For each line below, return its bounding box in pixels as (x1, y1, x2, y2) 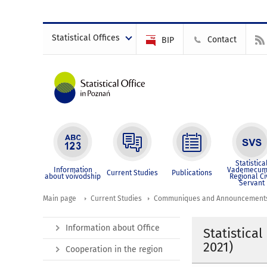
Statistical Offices (52, 33, 120, 43)
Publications (172, 169, 212, 177)
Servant (238, 179, 265, 187)
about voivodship (45, 172, 101, 181)
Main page (43, 194, 76, 203)
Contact (207, 35, 237, 45)
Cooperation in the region (66, 244, 163, 254)
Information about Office (66, 223, 160, 233)
